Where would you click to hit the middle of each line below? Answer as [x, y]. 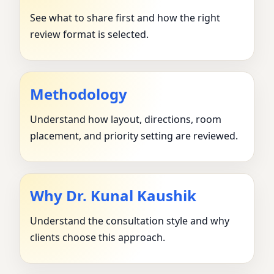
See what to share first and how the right [125, 18]
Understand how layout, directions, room [126, 120]
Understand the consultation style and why [130, 221]
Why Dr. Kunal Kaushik [113, 196]
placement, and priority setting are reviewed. [134, 136]
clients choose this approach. [98, 238]
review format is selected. [89, 35]
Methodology [79, 94]
